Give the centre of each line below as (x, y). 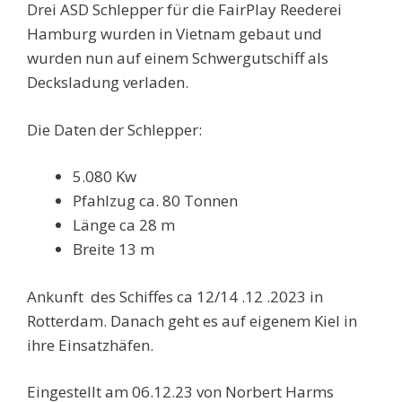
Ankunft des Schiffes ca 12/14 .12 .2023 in (175, 296)
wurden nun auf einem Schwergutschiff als (178, 58)
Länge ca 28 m (124, 225)
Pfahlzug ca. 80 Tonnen (155, 201)
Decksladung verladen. (108, 83)
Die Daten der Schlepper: (114, 129)
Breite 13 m (114, 249)
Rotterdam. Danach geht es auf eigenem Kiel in (192, 320)
